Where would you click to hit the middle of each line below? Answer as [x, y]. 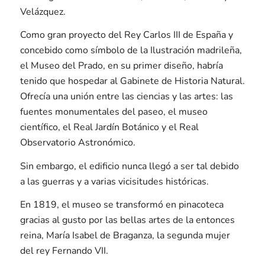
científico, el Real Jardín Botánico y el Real [109, 127]
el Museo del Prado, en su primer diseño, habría [121, 66]
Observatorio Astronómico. [77, 143]
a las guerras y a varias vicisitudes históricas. [114, 181]
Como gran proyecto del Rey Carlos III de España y [126, 35]
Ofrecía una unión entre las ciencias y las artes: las [126, 97]
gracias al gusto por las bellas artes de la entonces [127, 220]
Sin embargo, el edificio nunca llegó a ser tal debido [129, 166]
